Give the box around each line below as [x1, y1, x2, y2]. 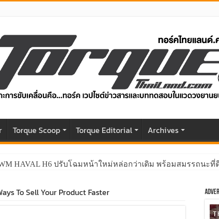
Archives [148, 124, 178, 136]
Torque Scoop [13, 124, 60, 136]
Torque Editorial [76, 124, 132, 136]
